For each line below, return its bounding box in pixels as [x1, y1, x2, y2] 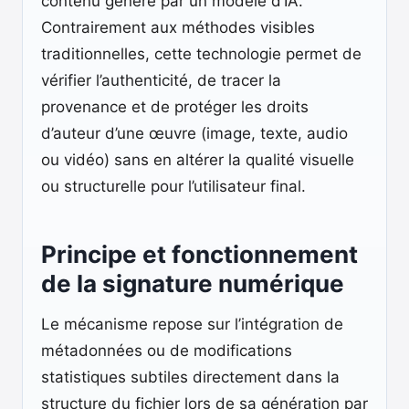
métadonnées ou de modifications [41, 341, 292, 360]
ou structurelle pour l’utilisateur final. [41, 177, 306, 195]
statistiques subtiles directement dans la [41, 368, 340, 386]
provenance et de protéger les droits [41, 98, 309, 116]
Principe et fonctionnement [41, 240, 358, 268]
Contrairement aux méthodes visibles [41, 18, 315, 37]
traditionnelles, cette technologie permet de [41, 45, 362, 63]
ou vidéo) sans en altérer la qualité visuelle [41, 151, 354, 169]
